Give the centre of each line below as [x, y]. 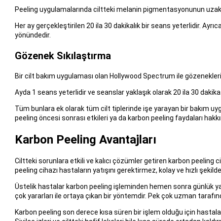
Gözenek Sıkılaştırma [63, 55]
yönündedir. [33, 35]
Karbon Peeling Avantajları [85, 139]
